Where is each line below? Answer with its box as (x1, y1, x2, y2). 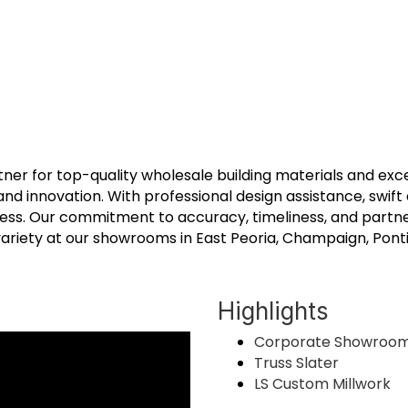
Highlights (218, 296, 329, 325)
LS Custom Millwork (254, 372, 391, 394)
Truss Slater (254, 352, 339, 373)
